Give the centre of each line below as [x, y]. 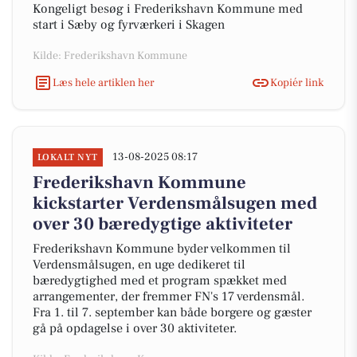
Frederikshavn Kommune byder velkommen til [162, 249]
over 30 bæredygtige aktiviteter [163, 224]
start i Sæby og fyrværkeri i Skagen [129, 25]
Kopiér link [297, 82]
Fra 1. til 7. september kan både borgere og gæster [172, 312]
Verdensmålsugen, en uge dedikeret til [139, 265]
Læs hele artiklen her [104, 82]
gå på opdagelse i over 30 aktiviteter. [135, 328]
